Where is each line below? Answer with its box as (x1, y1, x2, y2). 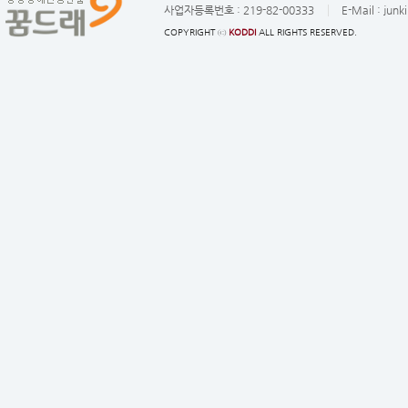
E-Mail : (342, 4, 383, 16)
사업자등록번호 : (164, 4, 243, 16)
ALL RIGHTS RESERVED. (256, 27, 357, 37)
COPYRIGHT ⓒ (164, 27, 229, 37)
